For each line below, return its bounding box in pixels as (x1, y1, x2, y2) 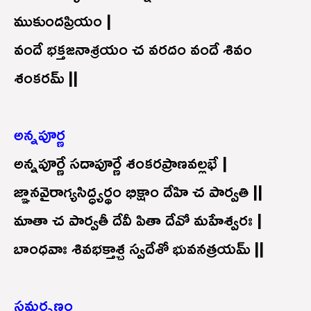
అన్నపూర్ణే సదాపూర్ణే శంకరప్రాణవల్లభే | (14, 146, 227, 178)
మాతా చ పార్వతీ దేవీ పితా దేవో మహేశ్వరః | (14, 203, 262, 235)
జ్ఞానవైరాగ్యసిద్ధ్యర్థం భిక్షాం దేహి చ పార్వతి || (14, 174, 262, 207)
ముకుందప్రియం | (14, 3, 111, 36)
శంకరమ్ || (14, 60, 78, 93)
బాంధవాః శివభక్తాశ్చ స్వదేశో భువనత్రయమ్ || (14, 231, 264, 264)
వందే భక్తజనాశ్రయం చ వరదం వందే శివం (14, 32, 252, 65)
